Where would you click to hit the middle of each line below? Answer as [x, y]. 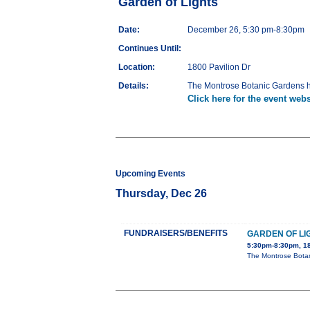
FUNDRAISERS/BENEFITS [176, 234]
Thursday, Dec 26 [161, 194]
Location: [137, 67]
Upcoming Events [151, 174]
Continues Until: [150, 49]
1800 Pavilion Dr [219, 67]
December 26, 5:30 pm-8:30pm [246, 30]
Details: [134, 86]
